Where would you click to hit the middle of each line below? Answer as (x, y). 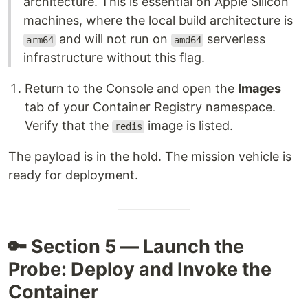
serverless (235, 39)
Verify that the (68, 126)
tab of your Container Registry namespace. (150, 107)
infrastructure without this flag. (114, 58)
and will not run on (114, 39)
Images (260, 89)
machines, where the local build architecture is (158, 21)
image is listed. (189, 126)
